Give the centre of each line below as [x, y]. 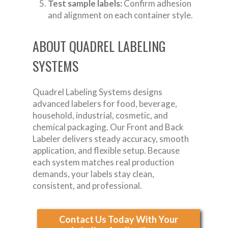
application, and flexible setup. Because [106, 151]
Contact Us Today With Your [119, 220]
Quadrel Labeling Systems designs [97, 92]
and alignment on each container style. [120, 15]
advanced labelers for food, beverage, [105, 104]
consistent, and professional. [87, 186]
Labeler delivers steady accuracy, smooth [111, 139]
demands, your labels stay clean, [93, 174]
